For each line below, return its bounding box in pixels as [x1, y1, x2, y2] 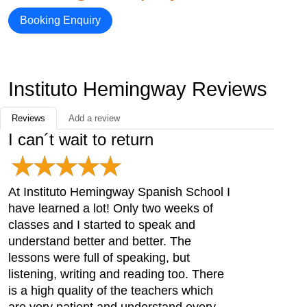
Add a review [69, 112, 120, 123]
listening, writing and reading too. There [8, 267, 224, 281]
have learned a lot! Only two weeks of [8, 201, 213, 215]
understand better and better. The [8, 234, 191, 248]
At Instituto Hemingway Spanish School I [8, 184, 230, 199]
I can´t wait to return [8, 130, 153, 149]
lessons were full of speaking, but [8, 250, 190, 265]
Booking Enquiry [20, 14, 101, 26]
